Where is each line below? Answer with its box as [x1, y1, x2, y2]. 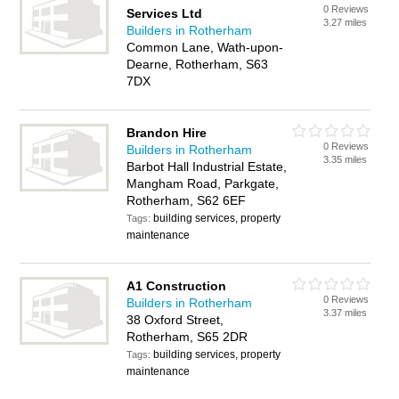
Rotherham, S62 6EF [126, 193, 247, 208]
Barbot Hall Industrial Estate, [126, 159, 288, 174]
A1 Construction [126, 279, 227, 293]
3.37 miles [323, 307, 368, 318]
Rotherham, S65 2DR [126, 330, 248, 344]
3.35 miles [323, 154, 368, 165]
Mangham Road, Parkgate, [126, 176, 280, 191]
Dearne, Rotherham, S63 [126, 57, 269, 71]
